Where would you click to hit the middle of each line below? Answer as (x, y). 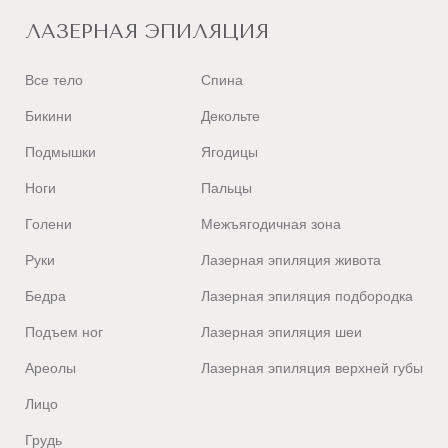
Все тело (54, 80)
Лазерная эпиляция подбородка (307, 296)
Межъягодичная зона (271, 224)
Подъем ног (64, 332)
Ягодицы (229, 152)
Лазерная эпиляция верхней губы (312, 368)
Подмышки (60, 152)
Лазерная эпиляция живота (291, 260)
